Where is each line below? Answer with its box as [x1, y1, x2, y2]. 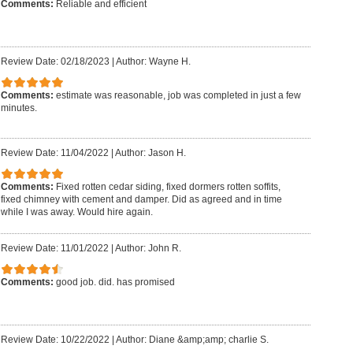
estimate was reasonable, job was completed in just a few [55, 89, 301, 101]
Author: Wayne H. [115, 56, 191, 68]
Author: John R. [114, 243, 181, 255]
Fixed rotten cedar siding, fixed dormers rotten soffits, [55, 180, 281, 192]
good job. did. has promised [55, 277, 175, 288]
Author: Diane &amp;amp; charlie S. [115, 334, 269, 346]
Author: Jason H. [114, 147, 186, 159]
